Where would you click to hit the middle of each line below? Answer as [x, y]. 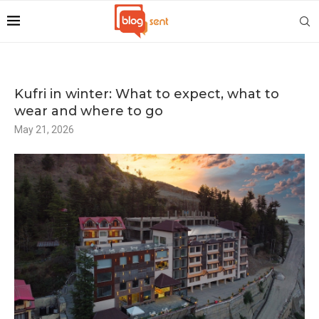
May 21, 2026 [44, 130]
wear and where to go [89, 111]
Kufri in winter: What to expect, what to [147, 94]
